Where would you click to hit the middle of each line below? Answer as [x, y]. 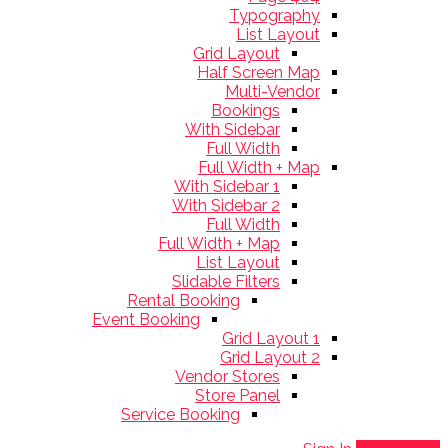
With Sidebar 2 [226, 205]
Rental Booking [183, 300]
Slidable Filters [226, 281]
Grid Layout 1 [271, 338]
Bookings [245, 110]
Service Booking [180, 414]
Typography [274, 15]
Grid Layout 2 [270, 357]
